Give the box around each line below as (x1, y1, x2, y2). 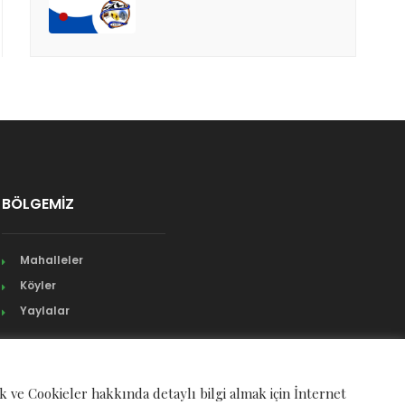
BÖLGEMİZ (2, 193, 75, 215)
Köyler (20, 278, 57, 294)
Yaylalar (20, 303, 71, 319)
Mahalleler (20, 252, 84, 268)
